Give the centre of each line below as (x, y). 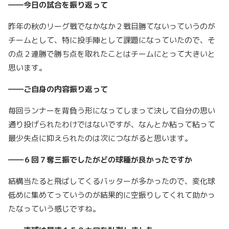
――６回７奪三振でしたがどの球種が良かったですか (100, 160)
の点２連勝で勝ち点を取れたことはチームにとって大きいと (112, 54)
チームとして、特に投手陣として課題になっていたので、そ (112, 40)
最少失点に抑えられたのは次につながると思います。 (102, 139)
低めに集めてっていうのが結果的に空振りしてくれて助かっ (112, 195)
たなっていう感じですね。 (56, 209)
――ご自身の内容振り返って (58, 89)
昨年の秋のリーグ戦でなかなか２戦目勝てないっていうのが (112, 27)
